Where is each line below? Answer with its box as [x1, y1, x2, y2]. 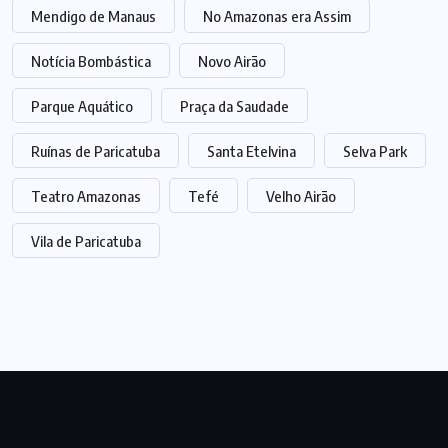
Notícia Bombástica [31, 52, 151, 71]
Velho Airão [266, 187, 336, 206]
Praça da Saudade [180, 97, 289, 116]
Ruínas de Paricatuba [31, 142, 160, 161]
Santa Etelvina [207, 142, 296, 161]
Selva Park [343, 142, 407, 161]
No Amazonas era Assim [203, 7, 351, 26]
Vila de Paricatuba [31, 232, 141, 251]
